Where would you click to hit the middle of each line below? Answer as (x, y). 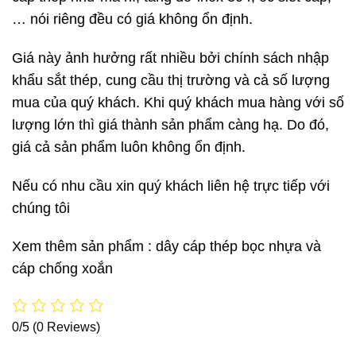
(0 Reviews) (66, 327)
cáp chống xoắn (62, 269)
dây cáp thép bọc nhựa (229, 247)
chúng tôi (41, 208)
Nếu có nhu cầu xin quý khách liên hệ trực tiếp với (171, 186)
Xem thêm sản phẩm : (84, 247)
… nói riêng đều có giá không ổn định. (132, 19)
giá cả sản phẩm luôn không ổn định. (129, 147)
